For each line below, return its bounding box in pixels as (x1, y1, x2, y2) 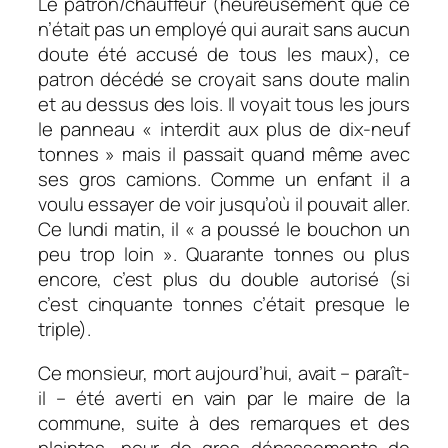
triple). (38, 316, 92, 343)
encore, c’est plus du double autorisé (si (38, 266, 410, 293)
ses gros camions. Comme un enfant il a (38, 166, 410, 193)
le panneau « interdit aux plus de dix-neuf (38, 116, 410, 143)
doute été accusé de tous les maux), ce (38, 41, 410, 68)
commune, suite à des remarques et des (38, 409, 410, 436)
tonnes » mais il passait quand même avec (38, 141, 410, 168)
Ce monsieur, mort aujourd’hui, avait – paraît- (38, 359, 410, 386)
